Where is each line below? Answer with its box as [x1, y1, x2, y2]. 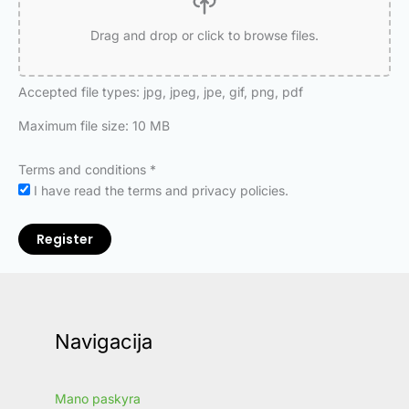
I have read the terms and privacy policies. [34, 183, 288, 199]
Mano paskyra [55, 391, 141, 407]
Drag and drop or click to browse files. [90, 27, 319, 44]
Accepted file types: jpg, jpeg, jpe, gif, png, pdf [18, 84, 303, 100]
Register [37, 230, 93, 249]
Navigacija [55, 330, 152, 354]
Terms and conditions [18, 162, 150, 178]
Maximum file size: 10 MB [18, 118, 170, 134]
